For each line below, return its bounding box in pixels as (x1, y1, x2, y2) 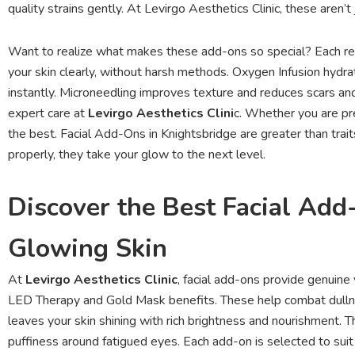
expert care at (8, 104, 88, 122)
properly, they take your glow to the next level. (8, 145, 265, 163)
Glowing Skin (8, 231, 167, 265)
